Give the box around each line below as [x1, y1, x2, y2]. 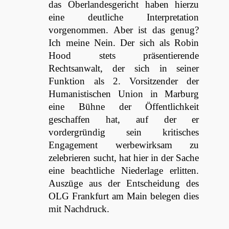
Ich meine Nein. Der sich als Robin [49, 37, 199, 48]
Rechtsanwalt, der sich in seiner [49, 63, 199, 74]
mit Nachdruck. [49, 203, 110, 214]
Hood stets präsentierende [49, 50, 199, 61]
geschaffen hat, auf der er [49, 114, 199, 125]
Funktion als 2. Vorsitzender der [49, 76, 199, 86]
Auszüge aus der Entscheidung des [49, 178, 199, 189]
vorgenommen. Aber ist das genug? [49, 25, 199, 35]
